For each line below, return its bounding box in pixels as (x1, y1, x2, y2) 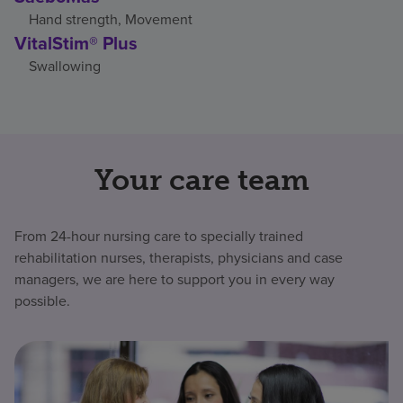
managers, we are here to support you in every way (14, 268, 335, 290)
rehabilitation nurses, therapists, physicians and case (14, 246, 343, 268)
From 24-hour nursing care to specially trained (14, 225, 303, 246)
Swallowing (29, 55, 101, 76)
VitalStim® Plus (14, 29, 138, 57)
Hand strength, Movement (29, 8, 193, 30)
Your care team (94, 162, 309, 197)
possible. (14, 290, 70, 311)
